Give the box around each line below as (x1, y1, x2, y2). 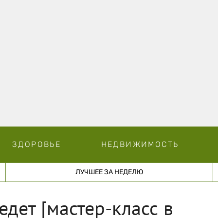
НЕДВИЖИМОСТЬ (101, 139, 179, 149)
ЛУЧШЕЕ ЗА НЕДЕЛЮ (75, 167, 143, 176)
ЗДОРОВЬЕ (12, 139, 61, 149)
